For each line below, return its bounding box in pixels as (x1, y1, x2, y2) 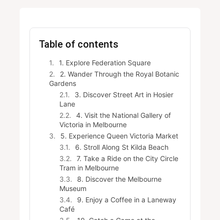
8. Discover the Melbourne (77, 175, 162, 183)
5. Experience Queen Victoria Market (60, 132, 178, 140)
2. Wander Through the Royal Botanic (60, 70, 179, 78)
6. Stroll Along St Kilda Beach (75, 143, 168, 151)
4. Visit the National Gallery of (76, 111, 171, 119)
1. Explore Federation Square (59, 58, 151, 67)
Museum (59, 184, 86, 192)
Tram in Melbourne (59, 164, 119, 172)
